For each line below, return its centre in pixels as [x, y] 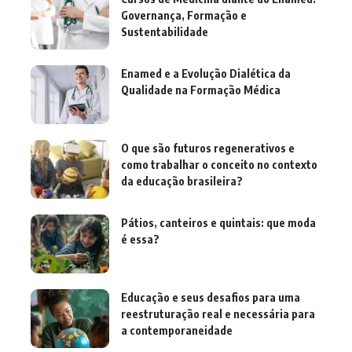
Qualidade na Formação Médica [201, 90]
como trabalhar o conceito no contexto [219, 164]
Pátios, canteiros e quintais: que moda [218, 222]
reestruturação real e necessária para [218, 313]
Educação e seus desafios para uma [211, 297]
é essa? [140, 239]
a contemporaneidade [177, 330]
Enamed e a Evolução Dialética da [206, 73]
